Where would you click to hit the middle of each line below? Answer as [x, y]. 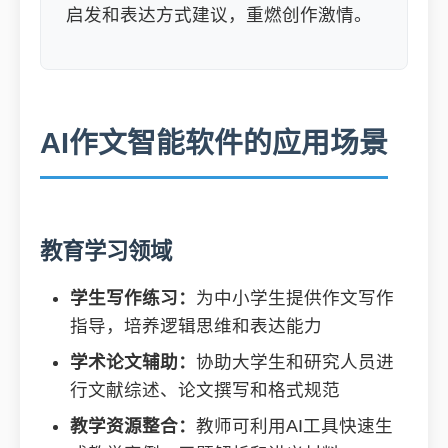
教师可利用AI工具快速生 [294, 426]
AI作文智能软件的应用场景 [214, 143]
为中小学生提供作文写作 [295, 298]
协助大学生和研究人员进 [295, 362]
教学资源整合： [133, 426]
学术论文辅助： [133, 362]
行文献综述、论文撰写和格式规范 [205, 390]
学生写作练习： [133, 298]
